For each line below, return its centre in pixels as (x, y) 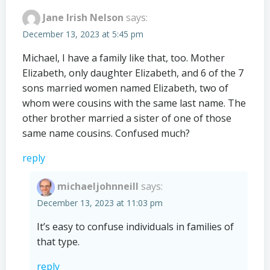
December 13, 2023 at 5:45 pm (83, 34)
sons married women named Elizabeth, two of (125, 88)
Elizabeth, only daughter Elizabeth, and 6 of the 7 (133, 73)
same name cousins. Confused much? (106, 133)
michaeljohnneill (98, 187)
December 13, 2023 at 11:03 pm (100, 203)
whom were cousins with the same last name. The (134, 103)
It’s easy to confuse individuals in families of (135, 227)
